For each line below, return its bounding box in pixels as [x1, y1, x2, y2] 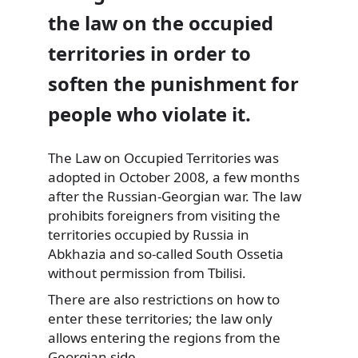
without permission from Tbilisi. [48, 263, 246, 282]
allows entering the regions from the [48, 328, 280, 348]
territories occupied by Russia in [48, 225, 249, 244]
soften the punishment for [48, 70, 299, 97]
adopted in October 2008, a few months [48, 167, 300, 186]
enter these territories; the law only [48, 309, 272, 328]
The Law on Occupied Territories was [48, 148, 279, 167]
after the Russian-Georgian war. [48, 186, 249, 205]
